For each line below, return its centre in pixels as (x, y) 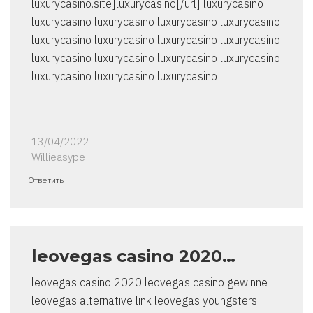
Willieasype (58, 157)
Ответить (46, 180)
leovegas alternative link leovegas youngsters (144, 301)
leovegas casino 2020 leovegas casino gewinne (150, 283)
